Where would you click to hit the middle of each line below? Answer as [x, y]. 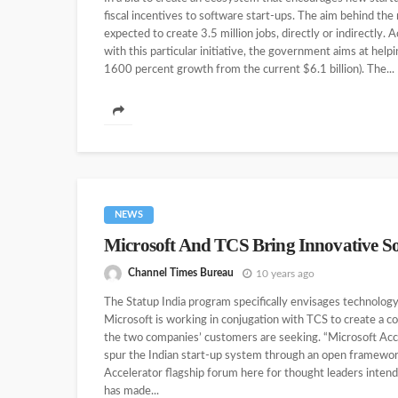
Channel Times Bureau [181, 273]
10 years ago [285, 273]
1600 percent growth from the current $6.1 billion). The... [249, 69]
